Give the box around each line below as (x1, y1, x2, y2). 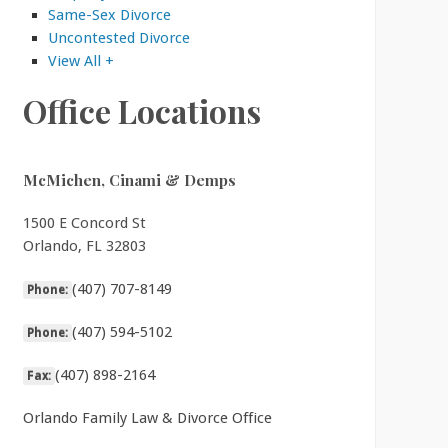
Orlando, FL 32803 (22, 236, 146, 255)
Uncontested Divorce (47, 28, 190, 47)
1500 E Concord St (22, 213, 146, 232)
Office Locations (22, 89, 261, 132)
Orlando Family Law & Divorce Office (22, 408, 272, 427)
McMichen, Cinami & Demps (22, 169, 236, 190)
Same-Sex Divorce (47, 5, 171, 24)
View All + (47, 51, 114, 70)
